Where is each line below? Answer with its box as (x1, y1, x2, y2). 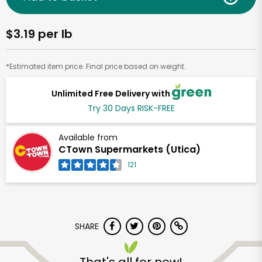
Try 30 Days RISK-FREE (87, 102, 175, 115)
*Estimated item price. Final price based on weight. (6, 61, 186, 71)
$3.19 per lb (6, 26, 73, 42)
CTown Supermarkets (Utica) (58, 143, 201, 157)
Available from (58, 132, 118, 144)
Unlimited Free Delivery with (51, 87, 172, 99)
